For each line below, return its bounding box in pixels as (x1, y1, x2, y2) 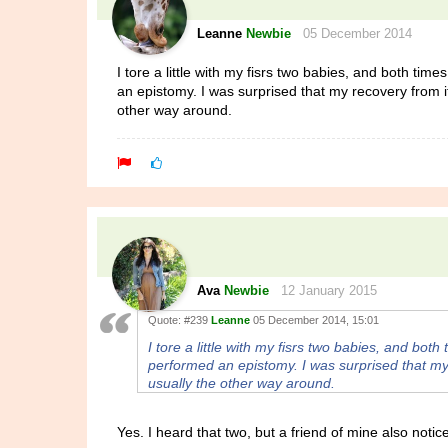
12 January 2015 (269, 283, 377, 298)
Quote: (148, 314, 184, 326)
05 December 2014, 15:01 (250, 314, 379, 326)
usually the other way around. (148, 375, 335, 391)
